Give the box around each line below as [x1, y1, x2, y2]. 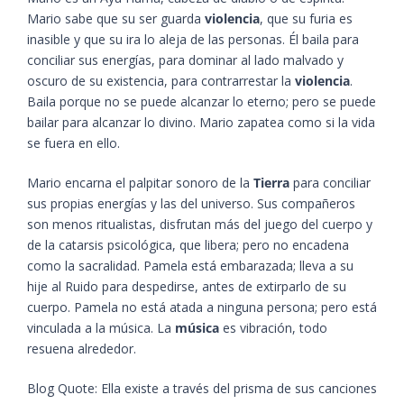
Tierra [253, 174, 289, 192]
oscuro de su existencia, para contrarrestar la [27, 72, 295, 90]
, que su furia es [260, 10, 353, 28]
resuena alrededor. [27, 340, 140, 358]
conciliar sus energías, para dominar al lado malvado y [27, 51, 344, 69]
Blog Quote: [27, 380, 97, 398]
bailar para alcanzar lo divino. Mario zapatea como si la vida [27, 114, 375, 132]
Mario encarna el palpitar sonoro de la [27, 174, 253, 192]
